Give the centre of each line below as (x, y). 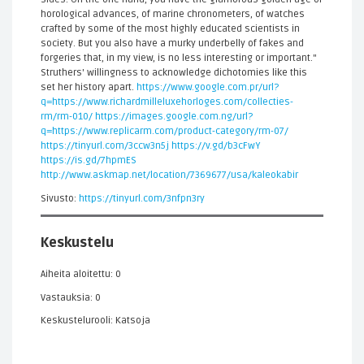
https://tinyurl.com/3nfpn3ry (142, 198)
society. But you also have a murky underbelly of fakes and (172, 43)
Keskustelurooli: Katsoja (95, 321)
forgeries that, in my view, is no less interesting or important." (179, 58)
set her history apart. (89, 87)
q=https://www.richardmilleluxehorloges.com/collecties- (167, 102)
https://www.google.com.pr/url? (208, 87)
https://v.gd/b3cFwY (216, 146)
